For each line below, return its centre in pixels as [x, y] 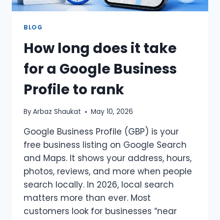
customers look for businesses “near [100, 211]
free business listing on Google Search [105, 145]
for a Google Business [100, 69]
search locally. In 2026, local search [99, 185]
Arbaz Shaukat [57, 112]
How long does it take [100, 48]
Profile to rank [74, 89]
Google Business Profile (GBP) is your [101, 132]
